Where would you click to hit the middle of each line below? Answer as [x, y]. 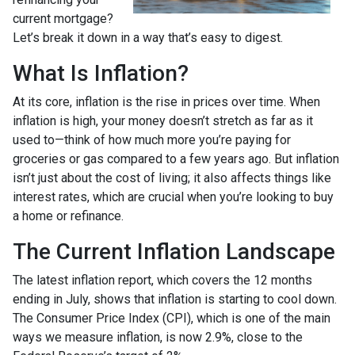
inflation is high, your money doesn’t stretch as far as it [163, 121]
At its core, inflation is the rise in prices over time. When [166, 102]
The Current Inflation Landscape [174, 252]
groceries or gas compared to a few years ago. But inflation [176, 159]
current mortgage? [63, 19]
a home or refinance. [68, 216]
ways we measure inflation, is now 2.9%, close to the [158, 337]
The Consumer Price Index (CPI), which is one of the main [172, 318]
